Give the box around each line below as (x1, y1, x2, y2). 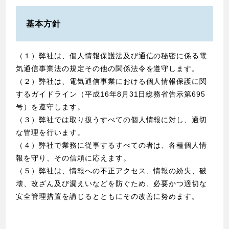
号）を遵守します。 (16, 103, 85, 111)
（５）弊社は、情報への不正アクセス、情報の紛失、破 (16, 167, 208, 175)
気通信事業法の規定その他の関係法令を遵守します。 (16, 64, 200, 73)
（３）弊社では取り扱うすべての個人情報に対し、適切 (16, 116, 208, 124)
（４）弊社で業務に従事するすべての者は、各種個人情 (16, 141, 208, 150)
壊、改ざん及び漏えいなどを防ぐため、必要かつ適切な (16, 179, 208, 188)
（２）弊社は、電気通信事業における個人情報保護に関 (16, 77, 208, 86)
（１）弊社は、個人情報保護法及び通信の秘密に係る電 (16, 52, 208, 60)
